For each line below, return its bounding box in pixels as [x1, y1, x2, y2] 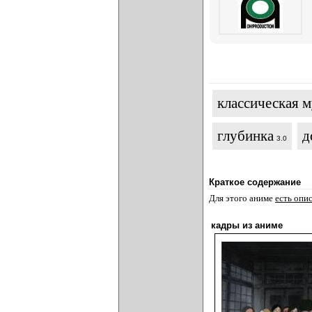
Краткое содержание [209, 177, 301, 187]
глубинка [217, 127, 274, 144]
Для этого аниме [209, 193, 275, 203]
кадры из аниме [211, 220, 283, 231]
